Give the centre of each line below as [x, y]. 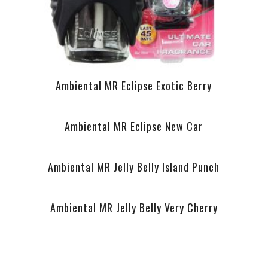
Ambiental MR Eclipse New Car [134, 126]
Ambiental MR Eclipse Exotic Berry [134, 85]
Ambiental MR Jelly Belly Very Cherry [134, 207]
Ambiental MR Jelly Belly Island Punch [134, 167]
